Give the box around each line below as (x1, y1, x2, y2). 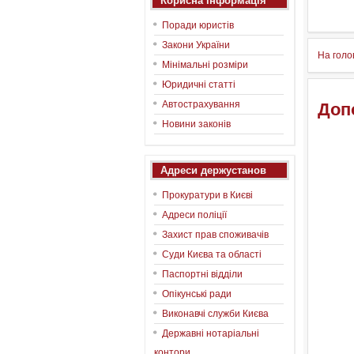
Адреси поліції (162, 209, 227, 220)
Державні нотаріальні (162, 328, 259, 339)
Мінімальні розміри (162, 59, 248, 70)
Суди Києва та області (162, 249, 262, 260)
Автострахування (162, 99, 240, 110)
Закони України (162, 40, 230, 51)
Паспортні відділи (162, 269, 243, 280)
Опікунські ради (162, 288, 232, 299)
